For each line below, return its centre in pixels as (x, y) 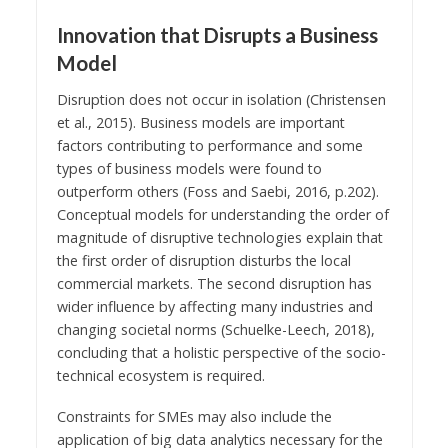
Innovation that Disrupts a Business (217, 35)
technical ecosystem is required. (160, 375)
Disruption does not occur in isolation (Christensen (221, 99)
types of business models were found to (189, 168)
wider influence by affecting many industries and (214, 306)
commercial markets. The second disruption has (214, 283)
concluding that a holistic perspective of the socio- (221, 352)
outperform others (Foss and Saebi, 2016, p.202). (217, 191)
